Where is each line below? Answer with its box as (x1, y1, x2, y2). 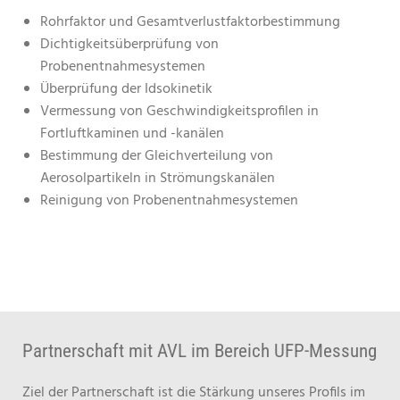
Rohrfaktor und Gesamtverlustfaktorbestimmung (40, 11, 340, 34)
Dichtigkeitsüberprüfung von (40, 33, 219, 56)
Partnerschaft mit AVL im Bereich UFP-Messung (22, 340, 377, 362)
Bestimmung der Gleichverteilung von (40, 145, 273, 168)
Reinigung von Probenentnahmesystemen (40, 189, 298, 212)
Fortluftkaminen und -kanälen (40, 122, 224, 146)
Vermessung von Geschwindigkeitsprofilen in (40, 100, 319, 123)
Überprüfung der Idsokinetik (40, 78, 212, 101)
